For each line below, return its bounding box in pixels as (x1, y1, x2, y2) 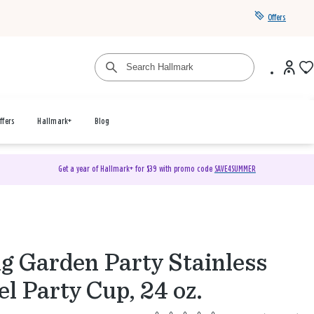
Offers (268, 13, 286, 22)
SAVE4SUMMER (214, 165, 256, 174)
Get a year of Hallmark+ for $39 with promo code (57, 165, 214, 174)
